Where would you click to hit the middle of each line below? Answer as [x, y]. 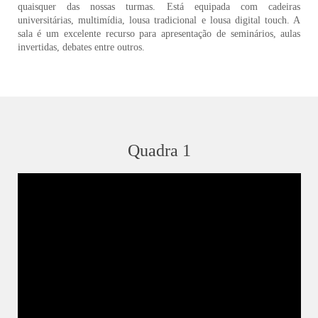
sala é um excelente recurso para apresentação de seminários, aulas [159, 34]
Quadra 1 [159, 151]
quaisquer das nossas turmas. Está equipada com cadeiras [159, 7]
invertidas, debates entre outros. [81, 48]
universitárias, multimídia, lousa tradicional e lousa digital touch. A [159, 21]
